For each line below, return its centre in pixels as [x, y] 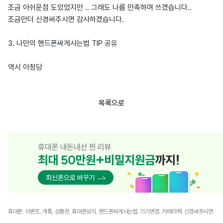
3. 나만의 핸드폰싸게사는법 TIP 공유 [63, 43]
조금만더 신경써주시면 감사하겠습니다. [66, 19]
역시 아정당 [25, 67]
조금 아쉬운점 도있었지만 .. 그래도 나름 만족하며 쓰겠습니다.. [100, 7]
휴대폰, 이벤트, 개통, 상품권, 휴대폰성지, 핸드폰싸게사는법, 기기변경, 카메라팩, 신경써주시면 [111, 211]
